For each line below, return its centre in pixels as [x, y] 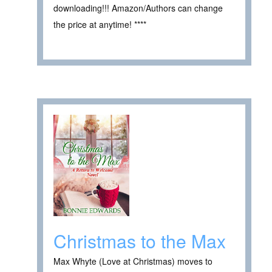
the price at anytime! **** [100, 25]
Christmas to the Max [140, 241]
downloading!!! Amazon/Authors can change [138, 8]
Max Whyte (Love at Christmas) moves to [133, 261]
